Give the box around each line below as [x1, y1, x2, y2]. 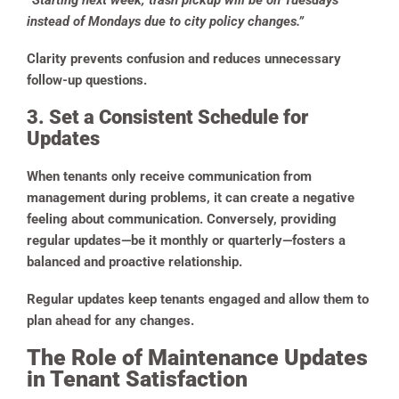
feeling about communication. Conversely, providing [27, 211, 337, 228]
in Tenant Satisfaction [27, 366, 248, 393]
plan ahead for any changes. [27, 313, 194, 330]
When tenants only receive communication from [27, 168, 312, 185]
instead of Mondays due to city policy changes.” [27, 13, 304, 30]
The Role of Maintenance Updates [27, 345, 368, 371]
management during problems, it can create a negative [27, 190, 354, 207]
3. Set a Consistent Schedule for [27, 106, 308, 129]
